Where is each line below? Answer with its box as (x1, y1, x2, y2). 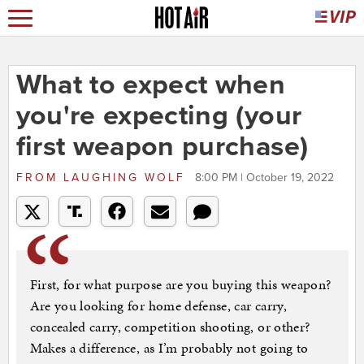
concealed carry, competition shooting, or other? (29, 317, 310, 337)
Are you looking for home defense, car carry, (29, 296, 287, 316)
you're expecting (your (15, 99, 302, 133)
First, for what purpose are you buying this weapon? (29, 275, 331, 295)
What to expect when (15, 68, 286, 102)
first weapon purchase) (15, 130, 309, 164)
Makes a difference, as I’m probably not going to (29, 338, 309, 358)
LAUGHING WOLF (57, 171, 191, 185)
